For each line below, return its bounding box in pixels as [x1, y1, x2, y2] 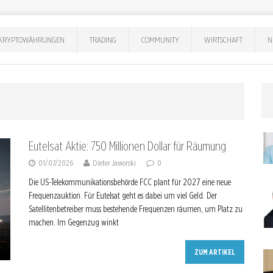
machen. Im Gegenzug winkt [29, 218, 119, 227]
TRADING [90, 34, 117, 44]
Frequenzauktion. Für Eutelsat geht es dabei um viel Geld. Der [29, 191, 217, 200]
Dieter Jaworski [93, 158, 136, 168]
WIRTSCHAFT [204, 34, 243, 44]
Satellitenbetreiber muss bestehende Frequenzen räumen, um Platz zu [29, 204, 243, 214]
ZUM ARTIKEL [194, 247, 236, 257]
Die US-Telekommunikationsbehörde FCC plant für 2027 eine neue [29, 177, 231, 187]
